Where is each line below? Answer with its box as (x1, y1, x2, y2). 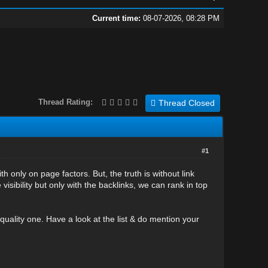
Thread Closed (158, 98, 215, 108)
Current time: (92, 14, 141, 23)
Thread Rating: (38, 97, 93, 106)
